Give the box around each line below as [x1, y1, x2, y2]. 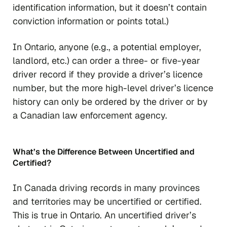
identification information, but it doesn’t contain [13, 2, 207, 14]
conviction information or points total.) [13, 15, 169, 27]
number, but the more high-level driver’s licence [13, 82, 213, 94]
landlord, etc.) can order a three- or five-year [13, 55, 200, 67]
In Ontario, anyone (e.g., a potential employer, [13, 41, 201, 53]
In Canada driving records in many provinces [13, 182, 200, 194]
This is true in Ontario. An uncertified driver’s [13, 209, 196, 221]
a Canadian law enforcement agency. [13, 109, 167, 122]
